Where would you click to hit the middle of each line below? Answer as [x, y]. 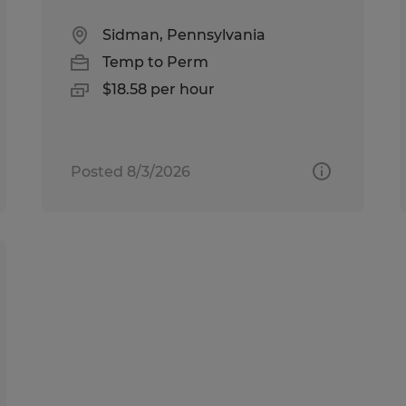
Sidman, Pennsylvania [184, 34]
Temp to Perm [156, 62]
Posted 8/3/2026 [131, 171]
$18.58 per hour [159, 89]
